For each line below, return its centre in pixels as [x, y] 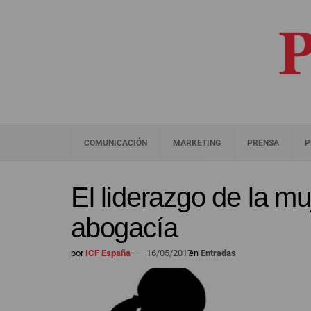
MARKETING [197, 143]
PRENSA [263, 143]
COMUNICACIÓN [116, 143]
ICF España [107, 253]
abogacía [124, 228]
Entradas [218, 253]
